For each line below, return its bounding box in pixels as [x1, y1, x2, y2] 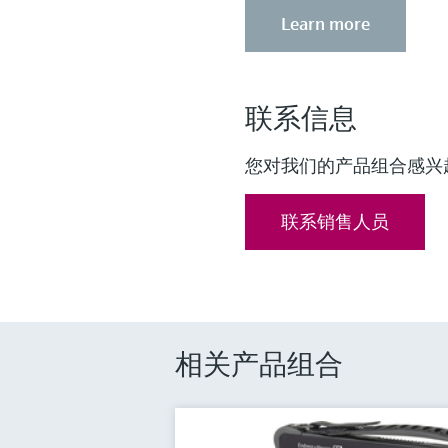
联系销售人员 [281, 210, 390, 234]
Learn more [281, 12, 371, 36]
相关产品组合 [174, 347, 343, 383]
